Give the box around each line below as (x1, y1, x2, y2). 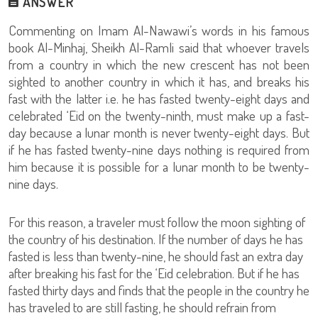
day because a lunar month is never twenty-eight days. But (9, 124, 309, 141)
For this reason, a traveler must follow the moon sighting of (9, 213, 305, 231)
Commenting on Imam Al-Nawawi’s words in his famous (9, 21, 309, 39)
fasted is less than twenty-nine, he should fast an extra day (9, 247, 303, 265)
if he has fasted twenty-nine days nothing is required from (9, 141, 309, 158)
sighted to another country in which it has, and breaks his (9, 72, 309, 90)
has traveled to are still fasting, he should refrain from (9, 298, 276, 316)
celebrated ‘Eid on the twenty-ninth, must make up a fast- (9, 106, 309, 124)
